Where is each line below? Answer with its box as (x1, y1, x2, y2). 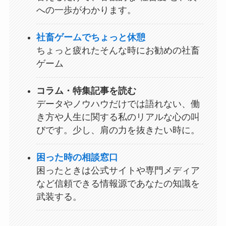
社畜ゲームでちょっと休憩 (36, 32, 145, 43)
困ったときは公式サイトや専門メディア (36, 165, 200, 176)
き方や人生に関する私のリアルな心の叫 (36, 112, 200, 123)
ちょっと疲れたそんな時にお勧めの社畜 (36, 45, 200, 56)
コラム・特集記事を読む (36, 86, 136, 96)
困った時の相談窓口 (36, 152, 118, 163)
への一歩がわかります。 (36, 5, 136, 16)
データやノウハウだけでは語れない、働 (36, 99, 200, 109)
